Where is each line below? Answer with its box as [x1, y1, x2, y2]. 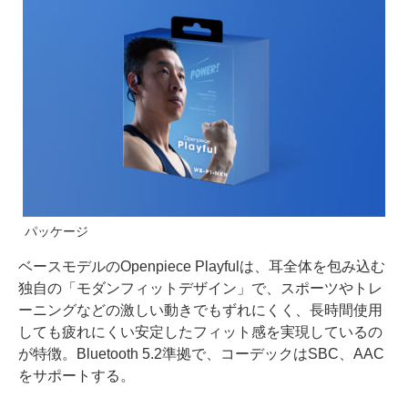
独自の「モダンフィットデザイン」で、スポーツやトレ [18, 280, 382, 297]
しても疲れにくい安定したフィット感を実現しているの [18, 324, 382, 341]
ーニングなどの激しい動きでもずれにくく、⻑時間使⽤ [18, 302, 382, 319]
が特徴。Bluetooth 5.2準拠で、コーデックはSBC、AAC [18, 346, 384, 362]
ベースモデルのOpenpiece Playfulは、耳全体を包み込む [18, 259, 385, 275]
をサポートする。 [18, 368, 135, 384]
